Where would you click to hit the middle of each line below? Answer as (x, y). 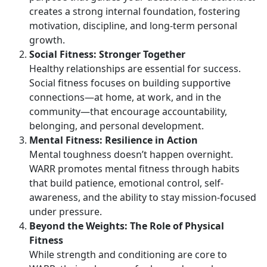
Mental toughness (72, 154)
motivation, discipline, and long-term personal (133, 25)
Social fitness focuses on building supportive (130, 83)
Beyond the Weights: (78, 226)
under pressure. (67, 211)
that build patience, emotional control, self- (126, 183)
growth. (47, 40)
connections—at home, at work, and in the (125, 97)
